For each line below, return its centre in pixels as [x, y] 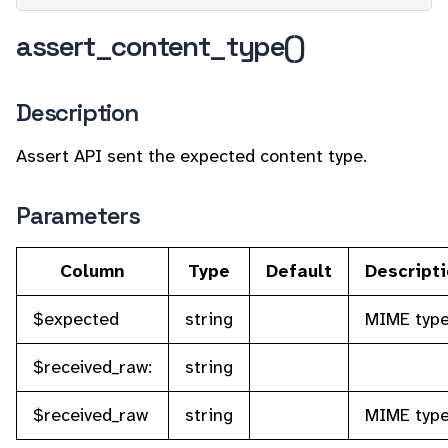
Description [77, 112]
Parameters [78, 215]
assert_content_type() [160, 46]
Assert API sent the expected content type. [191, 156]
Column [92, 271]
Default [299, 271]
